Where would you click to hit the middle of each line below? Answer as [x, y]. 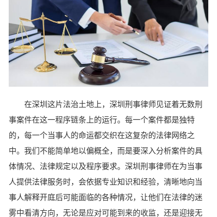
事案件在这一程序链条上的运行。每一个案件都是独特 [101, 119]
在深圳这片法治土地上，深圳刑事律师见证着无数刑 [105, 104]
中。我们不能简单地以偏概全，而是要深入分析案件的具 [105, 150]
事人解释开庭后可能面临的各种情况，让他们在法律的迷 [105, 197]
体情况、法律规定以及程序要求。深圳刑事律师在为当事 [105, 166]
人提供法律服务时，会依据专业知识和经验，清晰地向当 [105, 181]
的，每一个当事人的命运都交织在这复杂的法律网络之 [101, 135]
